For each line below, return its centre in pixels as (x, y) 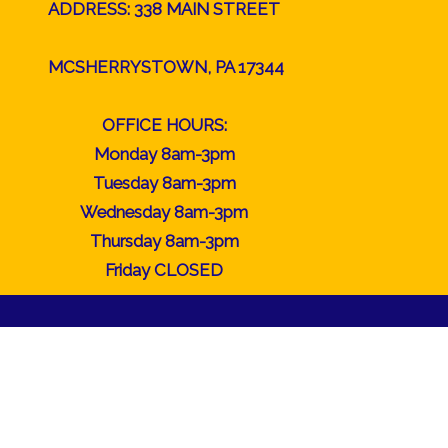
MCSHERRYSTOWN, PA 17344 (164, 67)
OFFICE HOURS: (164, 125)
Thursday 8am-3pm (164, 241)
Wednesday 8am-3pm (164, 212)
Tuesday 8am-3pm (164, 183)
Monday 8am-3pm (164, 154)
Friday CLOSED (164, 270)
